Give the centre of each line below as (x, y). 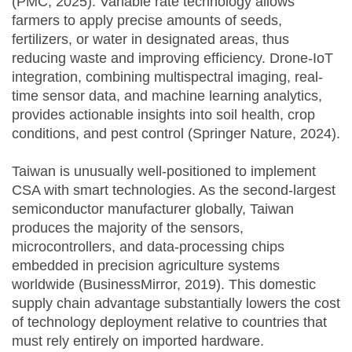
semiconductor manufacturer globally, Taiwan (153, 209)
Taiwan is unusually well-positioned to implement (164, 172)
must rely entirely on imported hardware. (138, 341)
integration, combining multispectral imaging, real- (167, 77)
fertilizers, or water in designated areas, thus (150, 40)
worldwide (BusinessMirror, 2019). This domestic (164, 285)
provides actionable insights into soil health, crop (163, 115)
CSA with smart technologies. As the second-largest (174, 191)
